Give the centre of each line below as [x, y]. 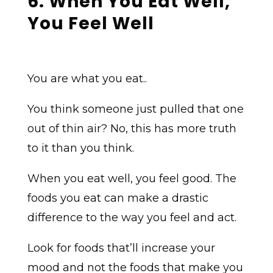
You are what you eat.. [87, 79]
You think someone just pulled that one [135, 109]
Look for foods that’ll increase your [121, 248]
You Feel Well [90, 24]
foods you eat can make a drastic [118, 198]
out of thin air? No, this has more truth [132, 129]
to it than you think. [80, 148]
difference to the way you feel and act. [132, 218]
